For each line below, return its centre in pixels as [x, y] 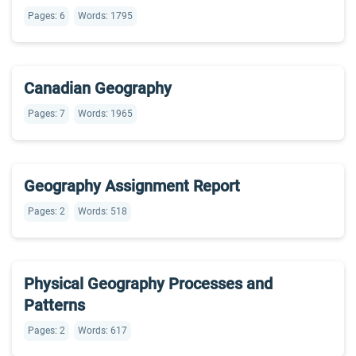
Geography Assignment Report [132, 186]
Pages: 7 [46, 114]
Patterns [54, 305]
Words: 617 [103, 331]
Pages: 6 [46, 16]
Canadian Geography [98, 88]
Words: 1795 [105, 16]
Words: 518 [103, 211]
